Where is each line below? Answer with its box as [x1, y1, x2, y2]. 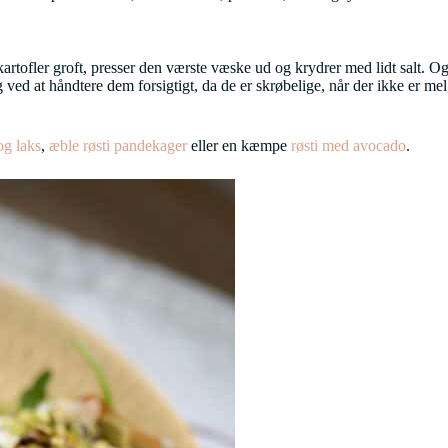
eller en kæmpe [187, 137, 291, 155]
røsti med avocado [291, 137, 406, 155]
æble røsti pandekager [49, 137, 187, 155]
